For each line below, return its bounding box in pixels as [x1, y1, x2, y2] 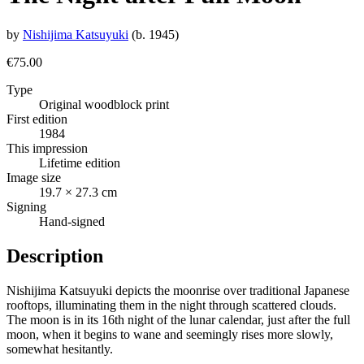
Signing [6, 199, 46, 214]
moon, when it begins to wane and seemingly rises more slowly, [6, 327, 333, 341]
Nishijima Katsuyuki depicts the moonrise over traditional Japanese [6, 283, 349, 297]
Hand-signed [39, 214, 105, 228]
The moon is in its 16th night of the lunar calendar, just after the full [6, 312, 350, 327]
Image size [6, 170, 61, 184]
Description [6, 245, 103, 266]
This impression [6, 141, 88, 155]
